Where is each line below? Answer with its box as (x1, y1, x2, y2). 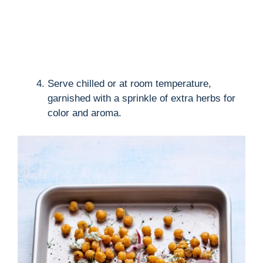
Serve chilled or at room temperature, (48, 78, 211, 90)
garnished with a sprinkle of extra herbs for (48, 93, 235, 104)
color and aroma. (48, 107, 122, 119)
